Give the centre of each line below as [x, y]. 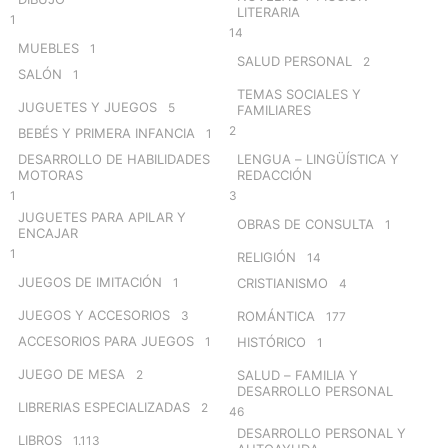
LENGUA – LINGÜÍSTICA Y [318, 158]
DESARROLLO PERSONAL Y [321, 432]
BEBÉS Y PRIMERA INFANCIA [106, 132]
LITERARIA [268, 11]
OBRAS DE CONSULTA [305, 223]
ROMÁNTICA [276, 315]
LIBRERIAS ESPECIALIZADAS [104, 406]
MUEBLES [48, 47]
